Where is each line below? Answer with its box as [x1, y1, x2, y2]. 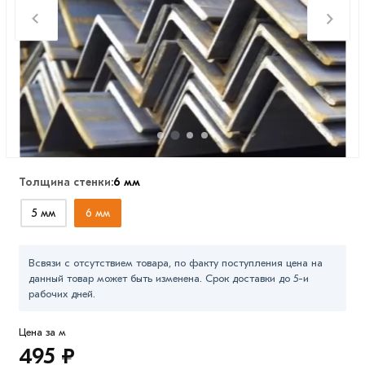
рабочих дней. [28, 288, 95, 301]
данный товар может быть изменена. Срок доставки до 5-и [28, 272, 309, 285]
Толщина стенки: [18, 175, 113, 190]
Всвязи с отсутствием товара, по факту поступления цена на [28, 257, 323, 270]
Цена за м [18, 326, 66, 339]
